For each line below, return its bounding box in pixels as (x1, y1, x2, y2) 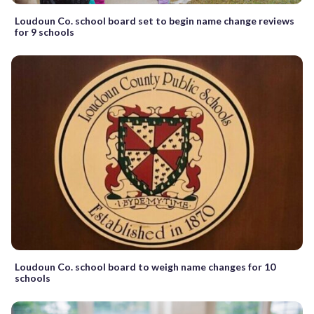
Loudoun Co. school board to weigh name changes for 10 (15, 260, 275, 273)
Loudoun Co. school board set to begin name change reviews (15, 15, 294, 27)
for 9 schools (15, 26, 74, 39)
